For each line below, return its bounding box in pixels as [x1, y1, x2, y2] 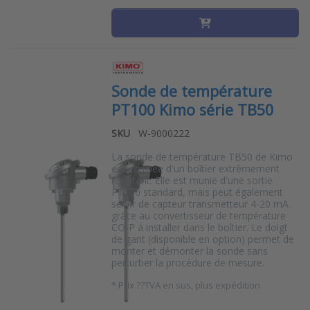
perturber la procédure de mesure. [111, 256, 264, 270]
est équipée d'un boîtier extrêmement [111, 162, 280, 176]
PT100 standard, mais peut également [111, 185, 283, 199]
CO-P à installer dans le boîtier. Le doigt [111, 221, 288, 235]
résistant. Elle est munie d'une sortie [111, 174, 273, 188]
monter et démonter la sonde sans [111, 244, 268, 258]
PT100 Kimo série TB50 [111, 100, 273, 120]
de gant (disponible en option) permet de [111, 232, 294, 246]
